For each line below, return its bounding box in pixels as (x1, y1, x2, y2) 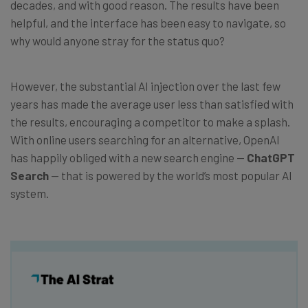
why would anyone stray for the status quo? (10, 33, 225, 47)
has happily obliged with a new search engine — (10, 150, 247, 164)
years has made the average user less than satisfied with (10, 96, 294, 111)
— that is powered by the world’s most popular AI (49, 168, 292, 182)
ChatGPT (247, 150, 295, 164)
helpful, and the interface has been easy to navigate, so (10, 15, 286, 30)
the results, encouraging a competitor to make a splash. (10, 114, 290, 129)
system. (10, 186, 49, 200)
